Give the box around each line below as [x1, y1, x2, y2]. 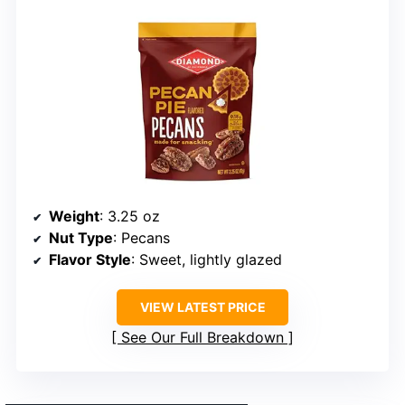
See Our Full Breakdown [121, 328, 284, 347]
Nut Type [49, 229, 113, 248]
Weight [49, 207, 99, 226]
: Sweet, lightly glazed [131, 250, 282, 269]
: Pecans [113, 229, 170, 248]
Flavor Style [49, 250, 131, 269]
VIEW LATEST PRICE [139, 299, 266, 316]
